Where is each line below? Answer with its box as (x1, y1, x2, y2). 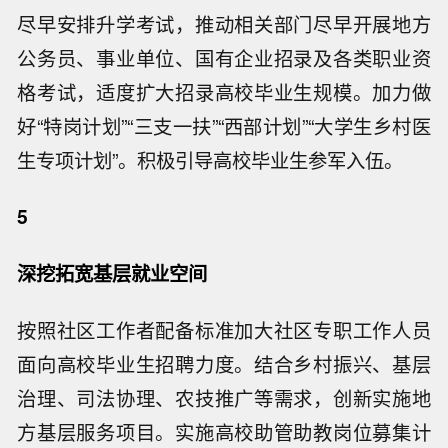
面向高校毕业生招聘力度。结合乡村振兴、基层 (17, 349, 431, 378)
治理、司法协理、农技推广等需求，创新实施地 (17, 383, 431, 412)
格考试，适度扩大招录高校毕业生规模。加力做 (17, 77, 431, 106)
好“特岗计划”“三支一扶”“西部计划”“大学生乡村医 (17, 111, 431, 140)
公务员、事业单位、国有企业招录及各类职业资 (17, 43, 431, 72)
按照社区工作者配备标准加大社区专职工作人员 (17, 315, 431, 344)
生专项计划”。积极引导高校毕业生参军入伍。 (17, 145, 404, 174)
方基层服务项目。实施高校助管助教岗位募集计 (17, 417, 431, 446)
